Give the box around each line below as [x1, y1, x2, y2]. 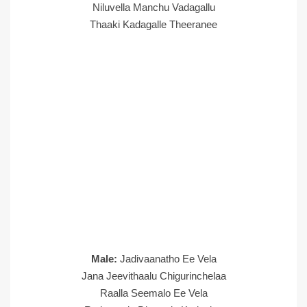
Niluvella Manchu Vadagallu [92, 1, 215, 13]
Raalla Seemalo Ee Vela [99, 287, 208, 299]
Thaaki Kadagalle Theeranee [90, 19, 217, 30]
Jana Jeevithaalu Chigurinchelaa [81, 270, 226, 282]
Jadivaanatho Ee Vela [119, 253, 217, 265]
